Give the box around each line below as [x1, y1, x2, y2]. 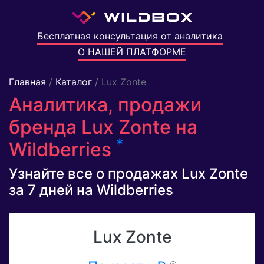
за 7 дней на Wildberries [9, 181, 173, 199]
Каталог [55, 76, 92, 88]
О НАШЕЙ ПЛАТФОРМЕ [78, 46, 186, 58]
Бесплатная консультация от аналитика [37, 30, 223, 42]
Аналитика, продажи [9, 93, 202, 117]
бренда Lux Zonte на [9, 115, 197, 139]
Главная [9, 76, 46, 88]
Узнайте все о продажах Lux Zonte [9, 165, 248, 183]
